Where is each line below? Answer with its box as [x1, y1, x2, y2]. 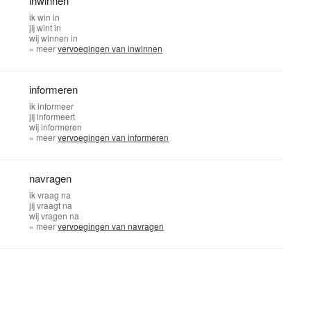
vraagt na [37, 199, 73, 211]
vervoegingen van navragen [58, 220, 165, 232]
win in [37, 11, 60, 23]
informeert [37, 110, 76, 122]
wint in [37, 22, 62, 33]
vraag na [37, 189, 72, 201]
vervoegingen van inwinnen [58, 42, 163, 54]
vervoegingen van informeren [58, 131, 169, 143]
